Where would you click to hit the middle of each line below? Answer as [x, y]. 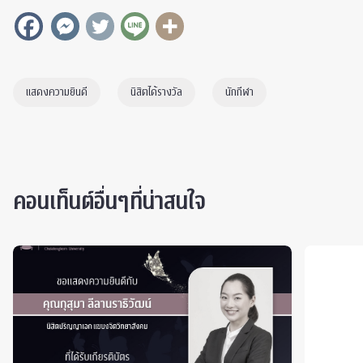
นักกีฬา [239, 93]
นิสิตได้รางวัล [156, 93]
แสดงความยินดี [57, 93]
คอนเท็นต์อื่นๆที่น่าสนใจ [109, 203]
